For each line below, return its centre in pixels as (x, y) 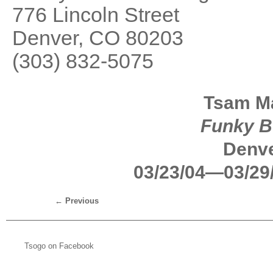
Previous (81, 200)
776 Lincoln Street (96, 14)
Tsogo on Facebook (59, 246)
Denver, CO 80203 (98, 37)
